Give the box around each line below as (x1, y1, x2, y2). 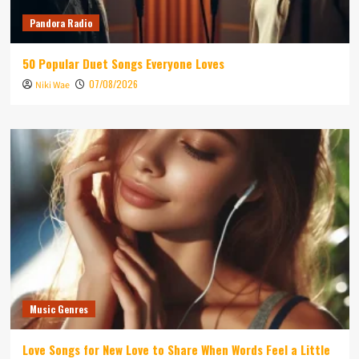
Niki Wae (34, 79, 70, 93)
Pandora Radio (29, 16, 92, 30)
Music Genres (29, 302, 88, 317)
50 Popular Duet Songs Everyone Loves (22, 54, 224, 73)
